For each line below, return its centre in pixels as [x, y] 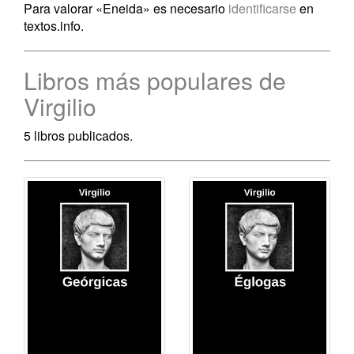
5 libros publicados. [78, 136]
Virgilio [60, 106]
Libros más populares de [155, 80]
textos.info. [54, 26]
